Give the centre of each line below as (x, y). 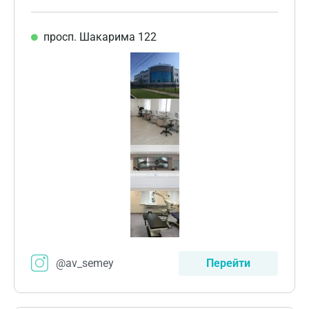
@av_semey (85, 263)
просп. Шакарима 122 (100, 37)
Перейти (228, 263)
